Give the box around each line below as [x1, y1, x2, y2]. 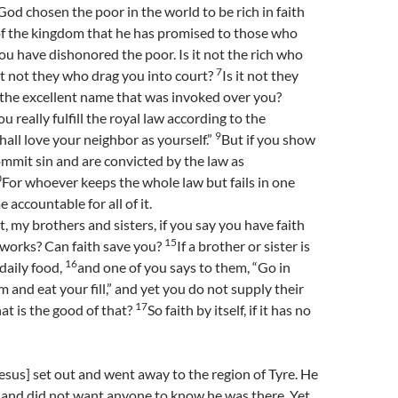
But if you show [221, 131, 315, 147]
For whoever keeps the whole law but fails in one [2, 173, 295, 190]
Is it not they [222, 67, 298, 84]
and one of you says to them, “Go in [77, 259, 291, 275]
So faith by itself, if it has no [147, 301, 311, 318]
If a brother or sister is [177, 237, 310, 254]
